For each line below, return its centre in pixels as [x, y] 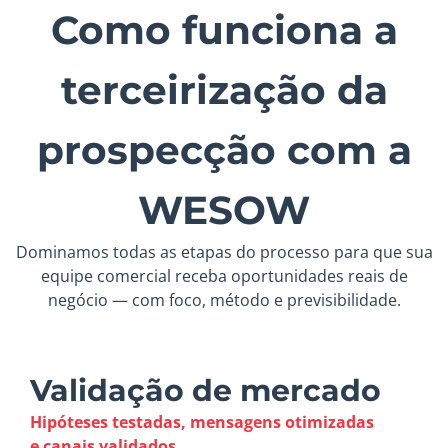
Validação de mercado [205, 391]
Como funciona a [224, 29]
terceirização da [224, 89]
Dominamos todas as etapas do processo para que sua [224, 251]
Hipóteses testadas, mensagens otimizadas [202, 422]
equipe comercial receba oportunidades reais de [224, 275]
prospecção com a [224, 149]
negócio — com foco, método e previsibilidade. [224, 299]
